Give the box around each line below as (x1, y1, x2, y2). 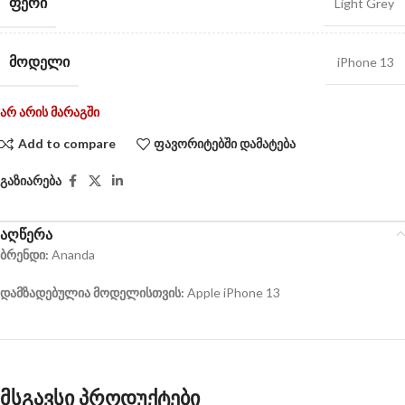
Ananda (52, 246, 95, 262)
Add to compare (17, 136, 116, 152)
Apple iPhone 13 (184, 284, 280, 300)
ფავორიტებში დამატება (154, 136, 297, 152)
